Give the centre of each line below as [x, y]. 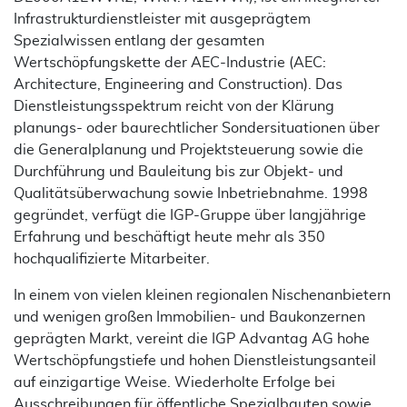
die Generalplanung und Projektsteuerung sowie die [189, 150]
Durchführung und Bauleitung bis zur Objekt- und [179, 172]
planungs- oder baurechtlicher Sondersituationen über [197, 128]
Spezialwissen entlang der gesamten [139, 41]
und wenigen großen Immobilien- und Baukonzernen [189, 317]
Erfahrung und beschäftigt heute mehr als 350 [169, 237]
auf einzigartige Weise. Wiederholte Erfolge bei [174, 382]
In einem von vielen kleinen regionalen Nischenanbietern [202, 295]
